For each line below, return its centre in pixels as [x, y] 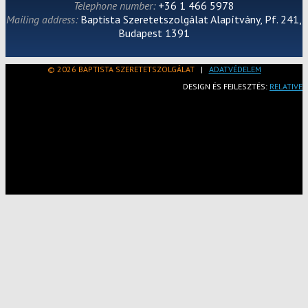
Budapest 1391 [154, 33]
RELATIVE [286, 86]
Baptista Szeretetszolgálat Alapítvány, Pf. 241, [191, 19]
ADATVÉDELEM [235, 69]
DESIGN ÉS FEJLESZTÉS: [226, 86]
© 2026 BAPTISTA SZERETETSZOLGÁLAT [121, 69]
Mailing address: [43, 19]
